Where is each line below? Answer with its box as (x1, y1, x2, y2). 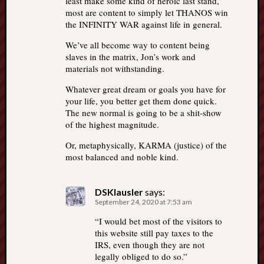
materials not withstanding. (65, 62, 164, 74)
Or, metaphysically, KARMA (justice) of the (65, 139, 227, 151)
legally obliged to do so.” (95, 250, 187, 262)
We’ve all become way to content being (65, 39, 210, 51)
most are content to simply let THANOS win (65, 6, 228, 18)
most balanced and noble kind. (65, 151, 179, 163)
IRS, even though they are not (95, 239, 204, 250)
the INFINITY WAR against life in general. (65, 18, 222, 30)
